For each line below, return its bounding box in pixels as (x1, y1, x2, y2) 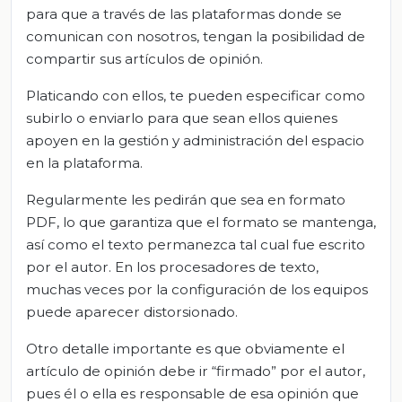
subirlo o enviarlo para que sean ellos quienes (26, 109, 337, 127)
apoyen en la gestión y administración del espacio (26, 131, 364, 149)
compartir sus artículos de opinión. (26, 49, 263, 67)
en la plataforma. (26, 153, 143, 171)
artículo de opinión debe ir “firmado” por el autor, (26, 362, 365, 380)
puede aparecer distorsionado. (26, 302, 238, 320)
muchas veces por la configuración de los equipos (26, 280, 368, 298)
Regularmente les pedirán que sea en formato (26, 190, 345, 208)
